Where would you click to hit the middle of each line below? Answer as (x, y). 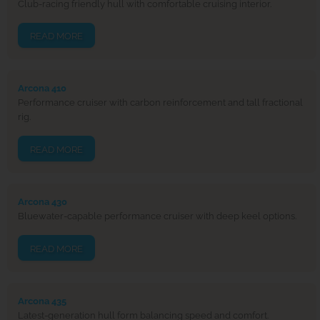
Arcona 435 (42, 301)
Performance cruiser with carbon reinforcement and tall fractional (160, 103)
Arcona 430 (42, 202)
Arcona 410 (42, 89)
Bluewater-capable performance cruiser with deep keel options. (157, 216)
